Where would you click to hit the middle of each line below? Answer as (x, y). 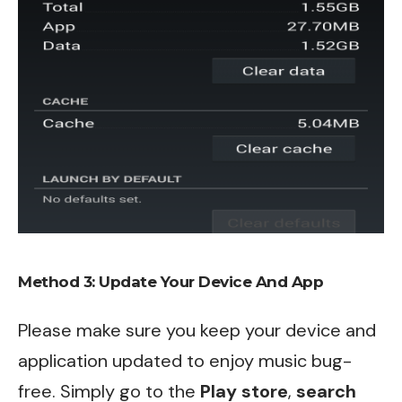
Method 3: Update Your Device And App (170, 281)
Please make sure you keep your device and (197, 331)
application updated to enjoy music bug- (185, 361)
